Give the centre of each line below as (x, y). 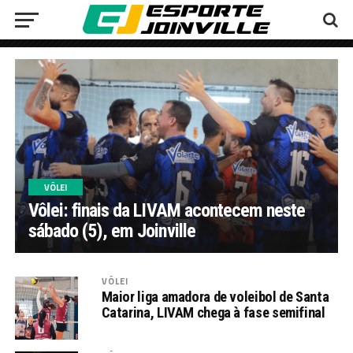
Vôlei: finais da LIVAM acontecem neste (167, 211)
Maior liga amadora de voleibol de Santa (215, 297)
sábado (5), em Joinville (111, 231)
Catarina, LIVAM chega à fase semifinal (213, 313)
